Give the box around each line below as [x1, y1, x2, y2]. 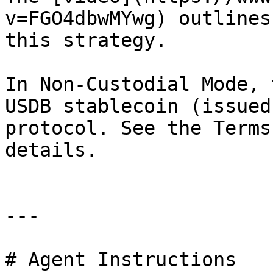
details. [5, 139, 97, 161]
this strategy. [5, 29, 167, 51]
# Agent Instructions [5, 249, 236, 271]
